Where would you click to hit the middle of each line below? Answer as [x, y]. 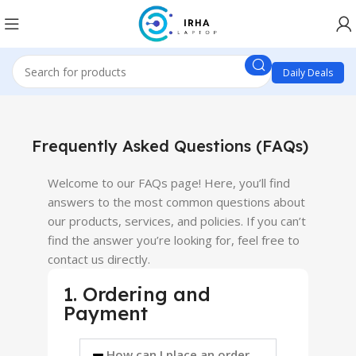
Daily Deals [308, 73]
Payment [106, 313]
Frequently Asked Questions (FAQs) [170, 146]
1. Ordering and [137, 294]
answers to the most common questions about [176, 202]
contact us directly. [99, 259]
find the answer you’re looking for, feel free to [174, 240]
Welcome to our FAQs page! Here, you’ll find [169, 183]
